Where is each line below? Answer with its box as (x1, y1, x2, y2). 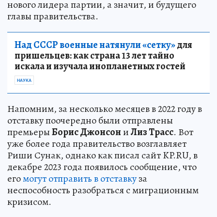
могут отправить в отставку (23, 171, 137, 185)
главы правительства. (7, 9, 98, 23)
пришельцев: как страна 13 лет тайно (15, 48, 174, 62)
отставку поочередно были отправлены (7, 113, 173, 127)
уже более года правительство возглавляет (7, 137, 186, 150)
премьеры (7, 125, 52, 139)
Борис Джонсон (52, 125, 121, 139)
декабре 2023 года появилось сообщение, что (7, 160, 197, 173)
